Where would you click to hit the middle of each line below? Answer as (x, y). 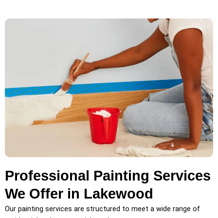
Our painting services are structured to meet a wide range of (102, 209)
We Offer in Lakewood (79, 193)
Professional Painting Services (108, 175)
